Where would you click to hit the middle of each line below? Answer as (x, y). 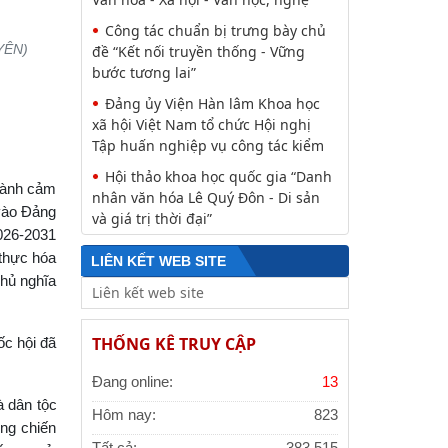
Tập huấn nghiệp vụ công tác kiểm (207, 145)
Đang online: (132, 382)
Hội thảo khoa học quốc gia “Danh (218, 176)
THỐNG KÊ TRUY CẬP (173, 344)
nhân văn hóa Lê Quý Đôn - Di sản (205, 197)
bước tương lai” (143, 72)
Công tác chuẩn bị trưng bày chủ (215, 30)
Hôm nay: (123, 415)
